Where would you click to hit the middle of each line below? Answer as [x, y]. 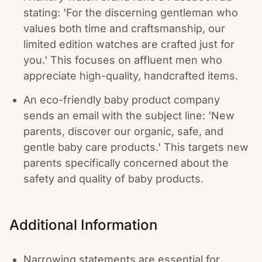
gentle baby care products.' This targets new [136, 147]
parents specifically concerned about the [126, 163]
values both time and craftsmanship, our [124, 28]
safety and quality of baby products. [113, 178]
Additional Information [83, 225]
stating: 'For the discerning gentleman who [131, 13]
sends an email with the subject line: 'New [129, 115]
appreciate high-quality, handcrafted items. [131, 76]
